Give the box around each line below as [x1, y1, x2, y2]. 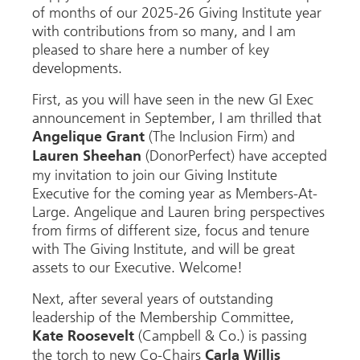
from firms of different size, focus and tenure [32, 221, 309, 239]
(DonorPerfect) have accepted [141, 146, 327, 165]
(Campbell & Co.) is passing [134, 327, 307, 346]
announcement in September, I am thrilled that [32, 108, 321, 127]
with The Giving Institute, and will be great [32, 239, 295, 258]
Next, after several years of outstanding [32, 290, 273, 309]
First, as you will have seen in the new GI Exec [32, 90, 313, 108]
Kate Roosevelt [32, 329, 134, 345]
